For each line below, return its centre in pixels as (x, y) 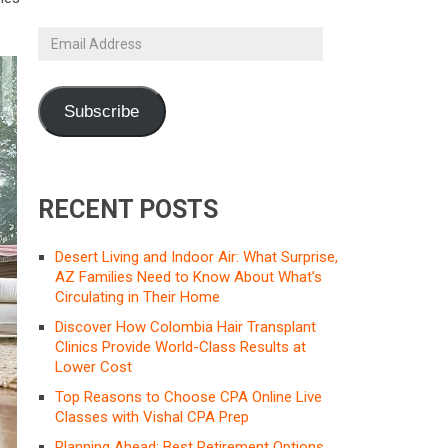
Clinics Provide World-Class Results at (180, 346)
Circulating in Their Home (137, 296)
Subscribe (102, 111)
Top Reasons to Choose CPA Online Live (188, 396)
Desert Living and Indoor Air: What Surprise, (196, 256)
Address (64, 56)
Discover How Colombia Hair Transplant (185, 326)
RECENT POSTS (128, 209)
